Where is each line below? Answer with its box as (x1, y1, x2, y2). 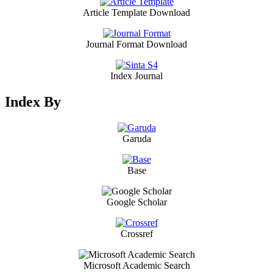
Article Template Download (83, 7, 190, 18)
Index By (5, 93, 61, 110)
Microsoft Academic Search (83, 260, 190, 271)
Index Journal (110, 70, 163, 81)
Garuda (122, 133, 151, 144)
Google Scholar (106, 196, 167, 207)
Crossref (120, 228, 153, 239)
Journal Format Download (86, 38, 187, 49)
